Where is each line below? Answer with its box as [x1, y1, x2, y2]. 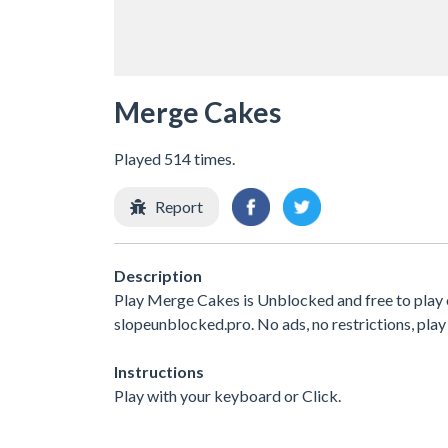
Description [114, 265, 202, 285]
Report [155, 197, 203, 216]
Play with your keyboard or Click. [114, 385, 341, 405]
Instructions [114, 361, 204, 381]
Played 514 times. [114, 149, 235, 168]
